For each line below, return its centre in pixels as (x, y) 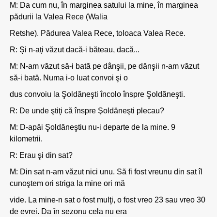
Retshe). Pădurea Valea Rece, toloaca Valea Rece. (98, 33)
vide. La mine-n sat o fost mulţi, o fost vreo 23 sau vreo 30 (108, 200)
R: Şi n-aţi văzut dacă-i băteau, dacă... (75, 50)
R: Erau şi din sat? (41, 155)
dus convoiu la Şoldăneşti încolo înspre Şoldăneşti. (97, 94)
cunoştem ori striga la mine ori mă (67, 183)
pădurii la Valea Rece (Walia (59, 17)
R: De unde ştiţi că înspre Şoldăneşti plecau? (87, 111)
